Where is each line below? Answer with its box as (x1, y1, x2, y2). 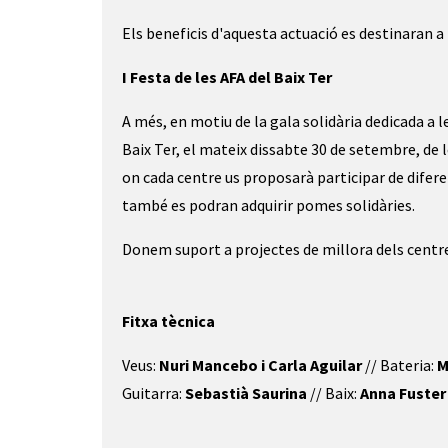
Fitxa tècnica (122, 311, 215, 331)
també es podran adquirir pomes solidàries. (122, 195, 418, 215)
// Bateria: (362, 355, 437, 375)
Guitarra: (122, 383, 185, 403)
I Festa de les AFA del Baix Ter (122, 67, 335, 87)
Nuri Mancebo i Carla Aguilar (159, 355, 362, 375)
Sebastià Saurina (185, 383, 307, 403)
